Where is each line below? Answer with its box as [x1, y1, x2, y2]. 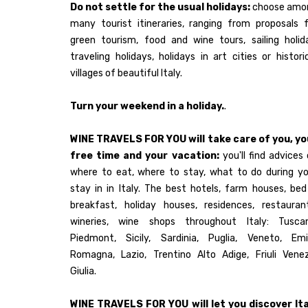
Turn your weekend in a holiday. [70, 100, 224, 113]
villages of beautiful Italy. [70, 67, 182, 80]
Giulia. [70, 265, 96, 278]
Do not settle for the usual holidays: [70, 1, 250, 14]
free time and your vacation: [70, 150, 219, 162]
